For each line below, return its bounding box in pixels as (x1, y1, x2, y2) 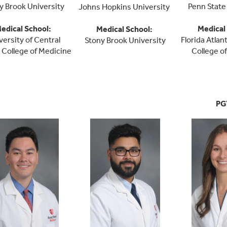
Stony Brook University (84, 35, 166, 46)
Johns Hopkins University (79, 2, 171, 12)
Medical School (96, 24, 150, 34)
